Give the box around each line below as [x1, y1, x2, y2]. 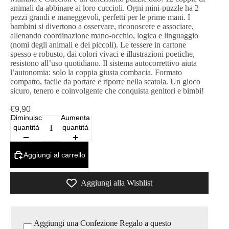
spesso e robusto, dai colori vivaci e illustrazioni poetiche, [10, 50, 195, 58]
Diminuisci [11, 113, 43, 122]
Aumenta [61, 113, 90, 122]
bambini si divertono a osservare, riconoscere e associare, [10, 22, 194, 31]
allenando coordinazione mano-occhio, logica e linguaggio [10, 31, 198, 40]
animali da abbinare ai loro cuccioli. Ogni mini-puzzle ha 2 [10, 4, 199, 12]
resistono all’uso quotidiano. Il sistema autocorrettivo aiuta [10, 59, 197, 67]
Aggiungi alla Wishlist [81, 178, 152, 187]
